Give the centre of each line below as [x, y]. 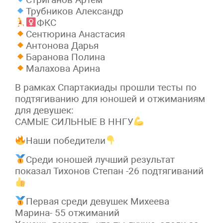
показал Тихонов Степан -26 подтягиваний [109, 171]
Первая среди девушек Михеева [97, 202]
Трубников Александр [74, 11]
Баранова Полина [65, 57]
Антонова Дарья [62, 46]
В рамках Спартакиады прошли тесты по [106, 88]
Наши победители [65, 141]
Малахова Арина [63, 69]
